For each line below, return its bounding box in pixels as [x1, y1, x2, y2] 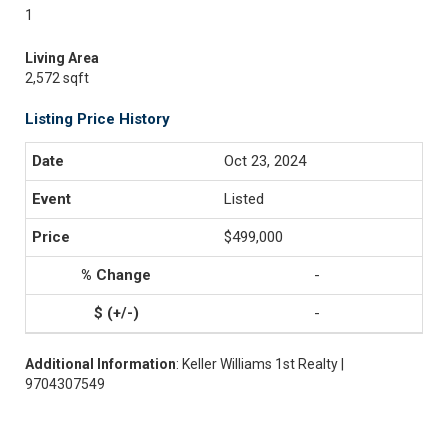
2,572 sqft [25, 70, 89, 86]
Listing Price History [25, 110, 170, 128]
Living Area [25, 50, 99, 66]
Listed [224, 190, 264, 208]
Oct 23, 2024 [224, 152, 306, 170]
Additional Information [25, 356, 176, 372]
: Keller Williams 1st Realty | [176, 356, 344, 372]
